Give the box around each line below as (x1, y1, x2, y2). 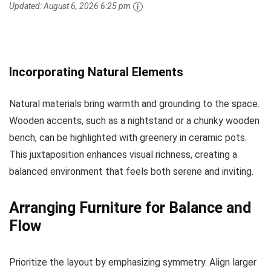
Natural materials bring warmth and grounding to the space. (9, 98, 260, 110)
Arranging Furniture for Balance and (9, 199, 251, 217)
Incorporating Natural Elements (9, 65, 183, 80)
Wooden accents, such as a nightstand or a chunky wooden (9, 115, 260, 127)
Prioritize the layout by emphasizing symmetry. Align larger (9, 256, 256, 269)
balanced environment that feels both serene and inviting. (9, 166, 253, 178)
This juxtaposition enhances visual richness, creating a (9, 149, 237, 161)
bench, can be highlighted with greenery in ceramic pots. (9, 132, 247, 144)
